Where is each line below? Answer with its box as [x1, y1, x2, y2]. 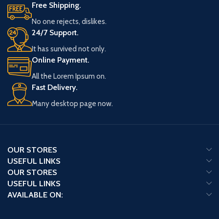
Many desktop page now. [32, 99, 113, 108]
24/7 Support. [32, 27, 79, 37]
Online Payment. [32, 55, 89, 65]
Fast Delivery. [32, 82, 78, 92]
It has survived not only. [32, 44, 106, 53]
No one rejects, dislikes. [32, 17, 107, 26]
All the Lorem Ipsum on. [32, 71, 106, 81]
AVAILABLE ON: [7, 189, 63, 199]
